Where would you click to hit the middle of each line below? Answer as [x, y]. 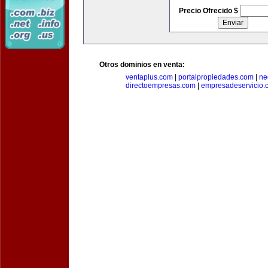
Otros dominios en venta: [142, 65]
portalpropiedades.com [216, 77]
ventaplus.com [149, 77]
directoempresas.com [160, 86]
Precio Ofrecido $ [209, 11]
